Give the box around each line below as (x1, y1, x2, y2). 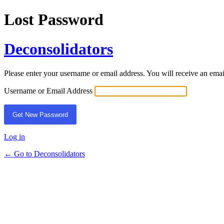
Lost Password (4, 10, 103, 29)
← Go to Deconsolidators (4, 149, 85, 158)
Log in (4, 132, 25, 141)
